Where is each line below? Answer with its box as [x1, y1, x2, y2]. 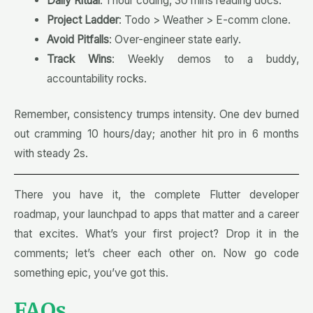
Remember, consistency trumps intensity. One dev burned [14, 107, 299, 121]
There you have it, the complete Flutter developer [14, 187, 299, 201]
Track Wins [46, 52, 112, 66]
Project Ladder [46, 13, 119, 27]
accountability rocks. [46, 71, 147, 85]
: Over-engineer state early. [108, 32, 241, 46]
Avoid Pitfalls [46, 32, 109, 46]
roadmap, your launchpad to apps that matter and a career [14, 207, 299, 221]
